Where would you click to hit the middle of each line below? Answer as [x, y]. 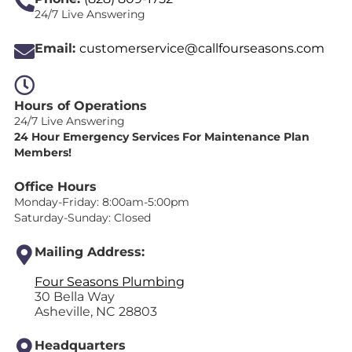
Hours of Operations [81, 106]
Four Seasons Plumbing [110, 282]
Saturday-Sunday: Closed [82, 218]
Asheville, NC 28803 [96, 312]
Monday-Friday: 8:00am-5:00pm [102, 202]
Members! [43, 153]
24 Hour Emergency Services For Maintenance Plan [162, 137]
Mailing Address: [90, 252]
